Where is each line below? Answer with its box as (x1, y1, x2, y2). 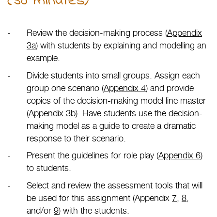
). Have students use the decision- (76, 108, 202, 118)
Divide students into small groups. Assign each (27, 70, 200, 80)
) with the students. (59, 205, 129, 216)
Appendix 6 (158, 150, 201, 161)
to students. (27, 163, 71, 173)
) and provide (146, 82, 194, 93)
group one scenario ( (27, 82, 104, 93)
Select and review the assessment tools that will (27, 180, 202, 190)
